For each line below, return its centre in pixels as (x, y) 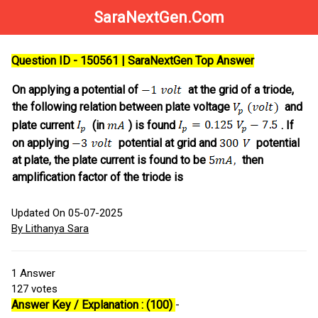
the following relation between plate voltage (122, 107)
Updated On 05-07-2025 (67, 213)
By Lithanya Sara (50, 229)
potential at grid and (166, 143)
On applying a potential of (77, 90)
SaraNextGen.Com (159, 17)
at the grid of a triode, (238, 90)
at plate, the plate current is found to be (110, 160)
